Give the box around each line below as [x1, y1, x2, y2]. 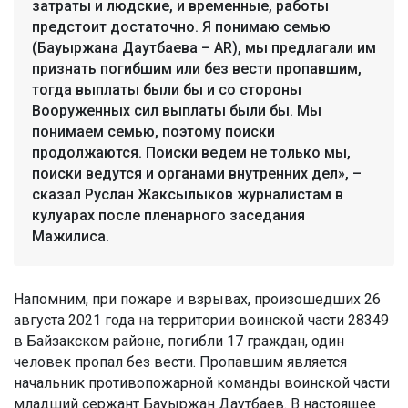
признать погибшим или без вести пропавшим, [32, 59, 362, 77]
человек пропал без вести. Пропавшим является [14, 352, 347, 371]
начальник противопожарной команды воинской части [14, 373, 390, 392]
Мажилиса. [32, 227, 109, 245]
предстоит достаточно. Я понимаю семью [32, 17, 331, 36]
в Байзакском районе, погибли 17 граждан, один [14, 331, 344, 350]
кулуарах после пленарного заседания [32, 206, 305, 224]
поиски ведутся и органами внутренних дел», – [32, 164, 362, 182]
